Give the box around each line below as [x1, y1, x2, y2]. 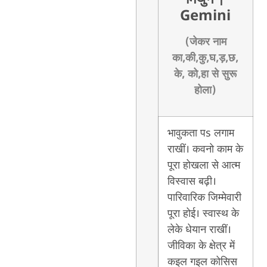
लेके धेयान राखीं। [167, 222, 231, 237]
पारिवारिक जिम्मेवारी [167, 190, 241, 205]
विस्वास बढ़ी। [167, 174, 216, 189]
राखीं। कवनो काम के [167, 142, 243, 157]
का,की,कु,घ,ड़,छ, [172, 51, 239, 66]
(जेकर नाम [184, 35, 226, 49]
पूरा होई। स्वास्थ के [167, 206, 239, 221]
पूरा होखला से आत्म [167, 158, 240, 173]
